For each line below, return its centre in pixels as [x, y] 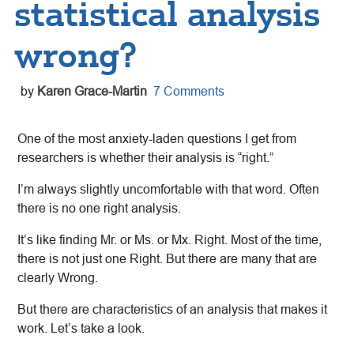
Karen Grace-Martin [92, 92]
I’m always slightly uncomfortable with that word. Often [168, 190]
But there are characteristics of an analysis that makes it [172, 310]
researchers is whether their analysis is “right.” [145, 158]
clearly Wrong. [58, 278]
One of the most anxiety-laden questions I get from [157, 139]
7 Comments [189, 92]
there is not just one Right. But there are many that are [167, 259]
